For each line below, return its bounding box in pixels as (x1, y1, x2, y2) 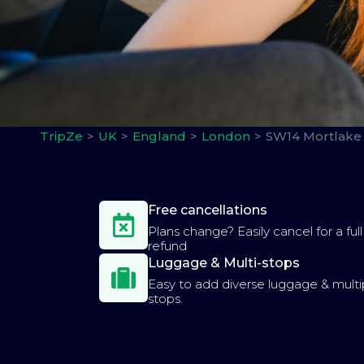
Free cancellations (148, 202, 267, 218)
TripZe (40, 128, 83, 144)
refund (148, 238, 187, 253)
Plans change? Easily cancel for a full (148, 223, 362, 239)
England (132, 128, 186, 144)
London (201, 128, 250, 144)
